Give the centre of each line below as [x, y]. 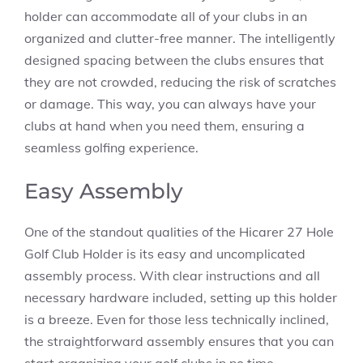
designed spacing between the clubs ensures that [174, 60]
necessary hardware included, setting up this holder [181, 297]
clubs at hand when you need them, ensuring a [164, 126]
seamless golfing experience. [111, 147]
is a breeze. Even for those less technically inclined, [177, 319]
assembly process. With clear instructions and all [172, 275]
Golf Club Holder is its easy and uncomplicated [165, 254]
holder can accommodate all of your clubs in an [166, 16]
